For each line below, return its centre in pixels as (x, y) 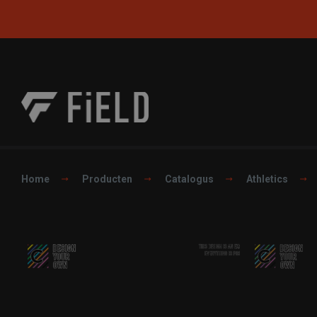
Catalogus (189, 179)
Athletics (267, 179)
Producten (107, 179)
